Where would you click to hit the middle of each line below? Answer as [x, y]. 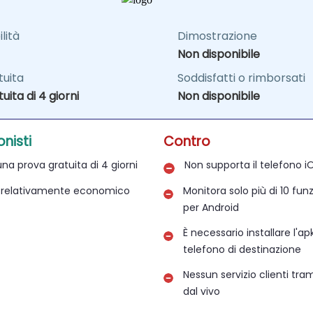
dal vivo [201, 291]
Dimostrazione [217, 36]
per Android [211, 208]
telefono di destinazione [242, 249]
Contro [187, 141]
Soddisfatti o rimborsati [241, 78]
